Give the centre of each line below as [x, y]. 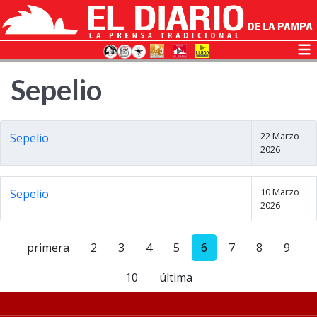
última [175, 277]
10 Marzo [279, 192]
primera [48, 248]
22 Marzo [279, 136]
